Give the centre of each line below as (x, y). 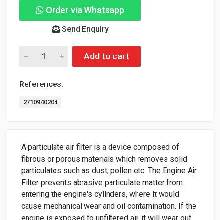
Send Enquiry (84, 29)
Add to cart (107, 56)
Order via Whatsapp (84, 10)
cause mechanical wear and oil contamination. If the (109, 206)
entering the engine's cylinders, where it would (100, 194)
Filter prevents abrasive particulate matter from (102, 182)
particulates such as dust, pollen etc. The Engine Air (109, 170)
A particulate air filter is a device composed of (100, 147)
